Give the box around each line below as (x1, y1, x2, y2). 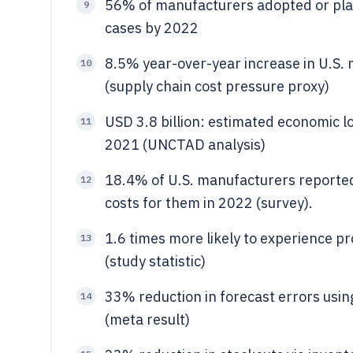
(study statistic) (105, 252, 206, 270)
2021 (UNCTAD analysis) (105, 136, 266, 154)
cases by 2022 (105, 19, 199, 37)
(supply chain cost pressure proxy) (105, 77, 329, 95)
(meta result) (105, 310, 190, 329)
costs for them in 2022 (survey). (105, 194, 313, 212)
